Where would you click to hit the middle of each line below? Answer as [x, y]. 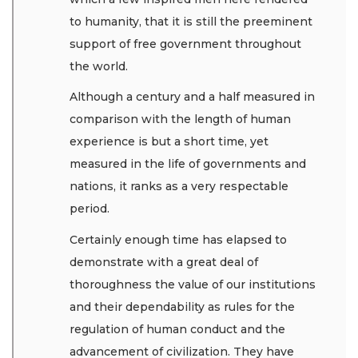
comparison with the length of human [180, 119]
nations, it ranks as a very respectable [179, 187]
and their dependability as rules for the [182, 306]
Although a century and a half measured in [192, 97]
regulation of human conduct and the [177, 329]
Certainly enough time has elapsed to [178, 239]
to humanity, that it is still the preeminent [191, 21]
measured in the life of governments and [188, 164]
